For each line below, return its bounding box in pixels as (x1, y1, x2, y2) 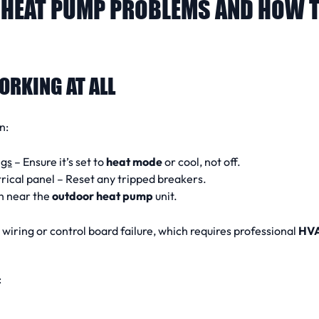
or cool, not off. (162, 154, 241, 169)
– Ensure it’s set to (12, 154, 106, 169)
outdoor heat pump (52, 188, 153, 203)
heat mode (106, 154, 162, 169)
